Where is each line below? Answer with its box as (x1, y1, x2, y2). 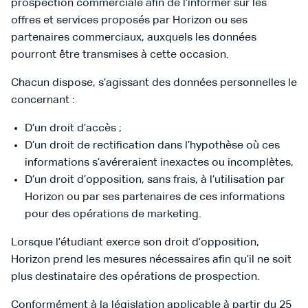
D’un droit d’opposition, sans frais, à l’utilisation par (25, 175, 285, 186)
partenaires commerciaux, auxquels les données (11, 32, 256, 43)
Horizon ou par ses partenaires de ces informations (25, 192, 285, 203)
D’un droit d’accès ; (25, 123, 124, 134)
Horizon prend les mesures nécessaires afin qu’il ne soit (11, 254, 291, 265)
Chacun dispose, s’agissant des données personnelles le (11, 78, 297, 89)
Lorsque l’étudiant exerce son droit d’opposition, (11, 237, 259, 248)
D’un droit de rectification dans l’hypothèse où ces (25, 140, 280, 151)
